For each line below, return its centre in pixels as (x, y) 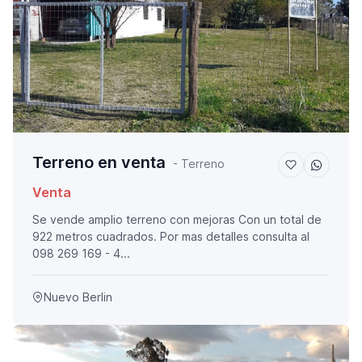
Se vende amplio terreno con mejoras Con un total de (177, 220)
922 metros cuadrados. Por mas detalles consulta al (171, 237)
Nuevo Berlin (78, 297)
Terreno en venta (99, 163)
